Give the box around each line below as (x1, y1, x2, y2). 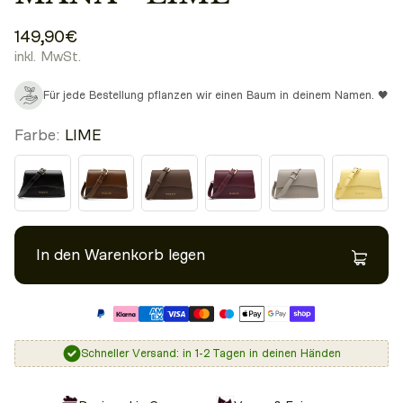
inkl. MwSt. (14, 49, 81, 65)
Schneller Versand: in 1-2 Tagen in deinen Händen (80, 346, 341, 361)
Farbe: (14, 126, 59, 144)
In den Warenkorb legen (36, 246, 205, 264)
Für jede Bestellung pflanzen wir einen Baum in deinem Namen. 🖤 (43, 88, 389, 102)
